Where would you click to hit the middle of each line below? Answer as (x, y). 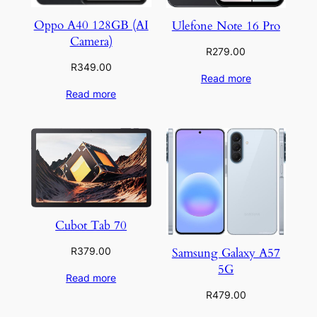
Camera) (91, 42)
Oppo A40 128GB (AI (91, 25)
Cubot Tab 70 (91, 225)
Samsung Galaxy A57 (226, 253)
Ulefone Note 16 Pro (226, 25)
